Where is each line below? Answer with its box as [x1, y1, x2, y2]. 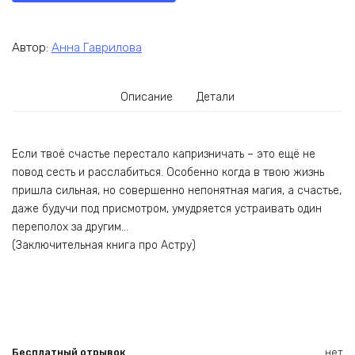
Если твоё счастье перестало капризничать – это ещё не [12, 147, 315, 162]
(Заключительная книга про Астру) [12, 239, 196, 253]
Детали [196, 90, 235, 104]
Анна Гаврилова [52, 40, 142, 55]
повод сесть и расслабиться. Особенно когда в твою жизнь [12, 166, 324, 180]
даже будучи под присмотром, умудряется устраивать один [12, 202, 322, 216]
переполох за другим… [12, 220, 128, 235]
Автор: [12, 40, 52, 55]
